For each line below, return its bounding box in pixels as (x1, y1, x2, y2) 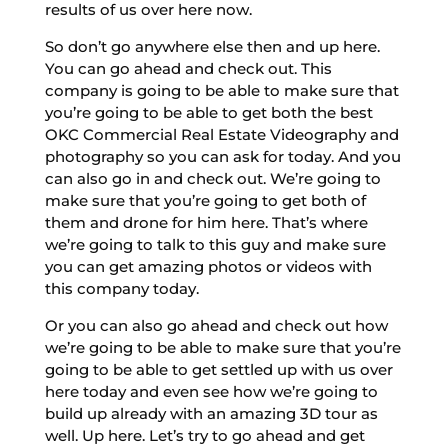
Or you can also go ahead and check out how (44, 315, 388, 335)
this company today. (44, 278, 199, 298)
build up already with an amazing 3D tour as (44, 403, 378, 423)
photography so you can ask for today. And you (44, 146, 401, 166)
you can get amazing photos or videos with (44, 256, 372, 276)
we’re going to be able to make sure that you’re (44, 337, 401, 357)
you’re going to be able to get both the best (44, 102, 373, 122)
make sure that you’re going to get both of (44, 190, 366, 210)
